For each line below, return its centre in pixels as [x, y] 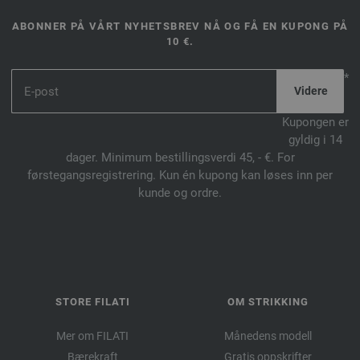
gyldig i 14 [315, 140]
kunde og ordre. [180, 193]
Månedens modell [268, 336]
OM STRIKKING [268, 302]
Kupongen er [315, 122]
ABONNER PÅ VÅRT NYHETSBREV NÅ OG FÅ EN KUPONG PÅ [180, 26]
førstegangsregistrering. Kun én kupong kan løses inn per [180, 175]
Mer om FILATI [92, 336]
